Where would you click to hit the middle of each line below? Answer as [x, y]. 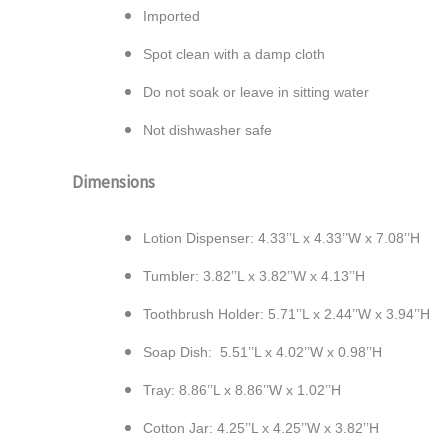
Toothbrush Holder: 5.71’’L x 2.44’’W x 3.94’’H [286, 314]
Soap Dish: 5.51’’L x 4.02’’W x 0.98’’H [262, 352]
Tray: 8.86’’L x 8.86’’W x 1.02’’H [242, 390]
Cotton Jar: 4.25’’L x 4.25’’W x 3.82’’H [261, 428]
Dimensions [113, 182]
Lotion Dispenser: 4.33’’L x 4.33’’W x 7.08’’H [281, 238]
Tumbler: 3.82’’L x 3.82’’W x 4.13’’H [254, 276]
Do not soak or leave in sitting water [256, 91]
